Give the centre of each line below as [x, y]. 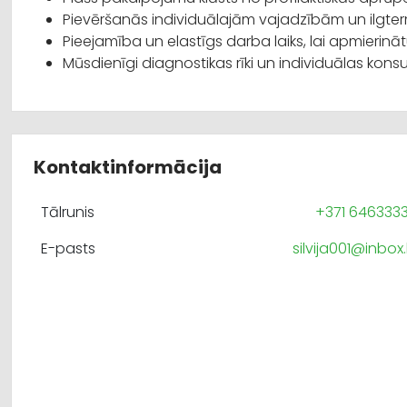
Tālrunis [68, 213]
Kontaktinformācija [128, 168]
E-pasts [68, 249]
